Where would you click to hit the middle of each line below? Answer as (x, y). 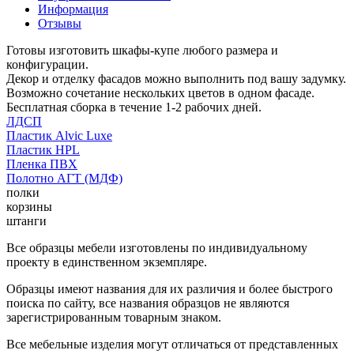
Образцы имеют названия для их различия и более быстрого (169, 288)
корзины (29, 206)
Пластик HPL (43, 149)
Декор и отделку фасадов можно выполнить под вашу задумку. (176, 78)
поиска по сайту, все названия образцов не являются (148, 303)
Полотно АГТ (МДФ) (64, 178)
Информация (73, 9)
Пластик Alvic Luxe (59, 135)
